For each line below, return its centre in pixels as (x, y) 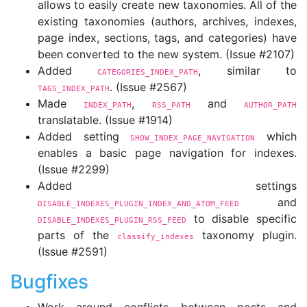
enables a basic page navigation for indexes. (167, 153)
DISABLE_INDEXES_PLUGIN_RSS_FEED (112, 220)
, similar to (248, 71)
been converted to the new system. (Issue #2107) (166, 54)
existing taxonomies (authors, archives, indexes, (167, 21)
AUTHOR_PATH (270, 105)
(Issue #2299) (74, 169)
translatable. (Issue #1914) (105, 120)
